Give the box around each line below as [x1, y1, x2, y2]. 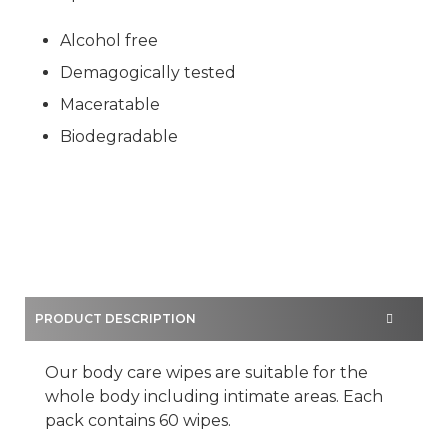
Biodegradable [60, 127, 178, 147]
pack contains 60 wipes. [45, 411, 231, 431]
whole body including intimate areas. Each [45, 387, 383, 407]
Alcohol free [60, 31, 158, 51]
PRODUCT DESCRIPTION [35, 311, 196, 327]
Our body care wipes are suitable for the [45, 363, 368, 383]
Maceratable [60, 95, 160, 115]
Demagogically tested [60, 63, 236, 83]
